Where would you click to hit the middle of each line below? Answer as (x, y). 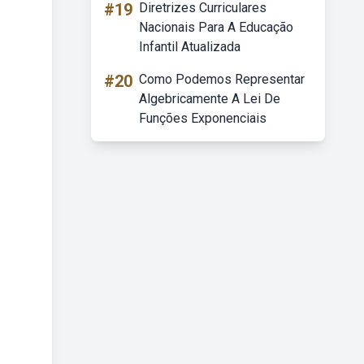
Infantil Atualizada (190, 47)
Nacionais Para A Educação (216, 27)
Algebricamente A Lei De (210, 99)
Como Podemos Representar (222, 79)
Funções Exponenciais (203, 118)
